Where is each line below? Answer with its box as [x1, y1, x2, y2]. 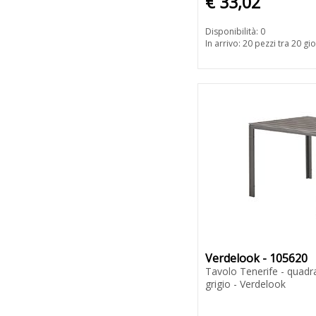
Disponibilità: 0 [205, 25, 265, 38]
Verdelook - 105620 [205, 250, 308, 267]
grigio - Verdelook [205, 277, 286, 291]
